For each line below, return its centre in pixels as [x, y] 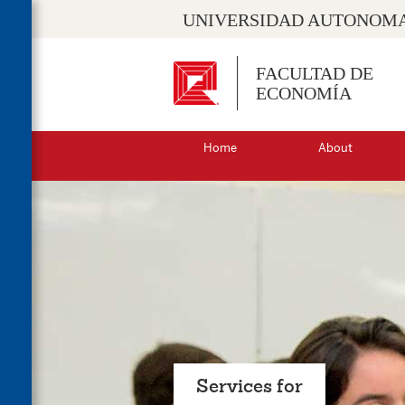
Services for [250, 386]
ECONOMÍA [304, 93]
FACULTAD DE [315, 73]
